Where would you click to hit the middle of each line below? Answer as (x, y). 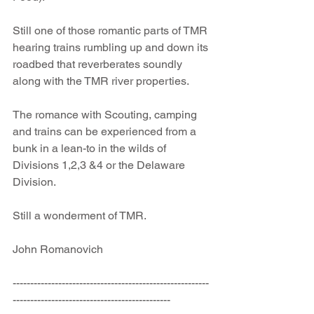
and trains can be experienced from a (106, 131)
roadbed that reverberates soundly (99, 64)
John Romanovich (59, 249)
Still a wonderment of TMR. (80, 216)
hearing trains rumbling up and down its (112, 47)
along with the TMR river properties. (101, 81)
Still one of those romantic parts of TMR (111, 30)
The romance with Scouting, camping (106, 115)
